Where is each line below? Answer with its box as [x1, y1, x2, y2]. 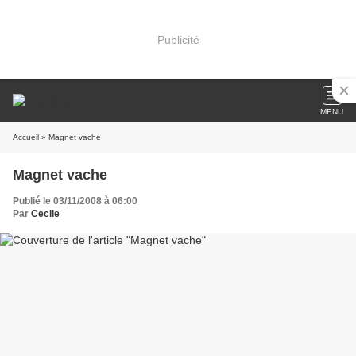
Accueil [13, 133, 39, 141]
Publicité [157, 33, 199, 46]
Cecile [31, 208, 60, 219]
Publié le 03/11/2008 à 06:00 [13, 195, 137, 207]
